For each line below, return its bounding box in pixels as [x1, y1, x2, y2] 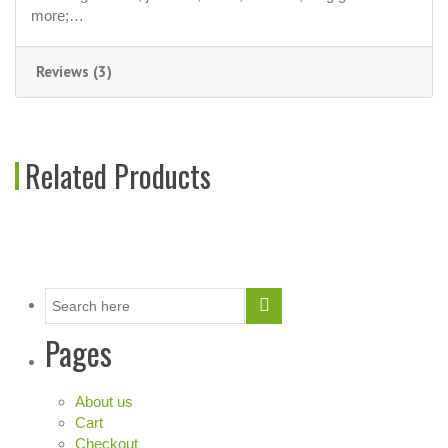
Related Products [25, 152, 211, 198]
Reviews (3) [36, 61, 112, 81]
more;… [31, 6, 84, 24]
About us [75, 392, 133, 410]
